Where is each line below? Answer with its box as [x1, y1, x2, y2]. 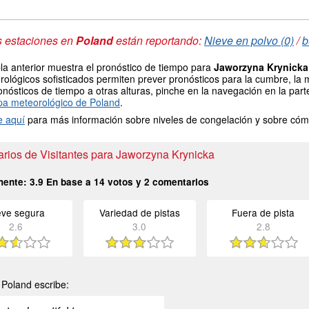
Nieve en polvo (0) [204, 32, 294, 48]
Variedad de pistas [99, 205, 180, 219]
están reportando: [113, 32, 204, 48]
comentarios [150, 175, 209, 188]
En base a [43, 175, 94, 188]
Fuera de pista [232, 205, 295, 219]
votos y [105, 175, 144, 188]
